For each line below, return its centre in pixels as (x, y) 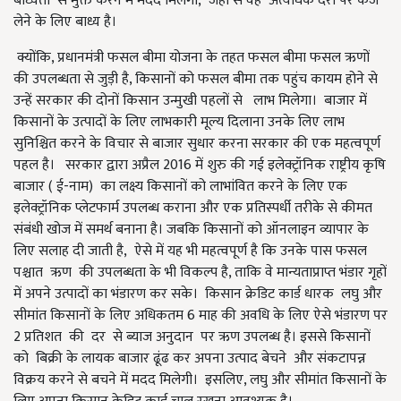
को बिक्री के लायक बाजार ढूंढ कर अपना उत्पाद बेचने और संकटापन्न (190, 358)
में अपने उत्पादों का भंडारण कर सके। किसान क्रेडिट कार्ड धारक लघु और (198, 294)
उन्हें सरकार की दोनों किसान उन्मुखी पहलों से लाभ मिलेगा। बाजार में (190, 101)
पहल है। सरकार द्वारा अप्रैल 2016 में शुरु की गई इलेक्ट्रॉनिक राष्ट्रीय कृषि (200, 165)
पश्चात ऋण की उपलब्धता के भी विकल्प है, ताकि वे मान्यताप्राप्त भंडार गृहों (200, 273)
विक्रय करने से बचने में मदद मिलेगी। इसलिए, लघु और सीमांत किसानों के (200, 380)
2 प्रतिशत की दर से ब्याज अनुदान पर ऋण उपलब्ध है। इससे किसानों (192, 337)
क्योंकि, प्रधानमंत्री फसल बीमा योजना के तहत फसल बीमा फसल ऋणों (192, 58)
